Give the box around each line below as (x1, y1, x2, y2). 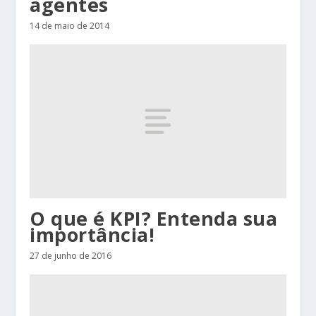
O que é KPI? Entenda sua (30, 205, 278, 231)
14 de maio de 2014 (30, 20, 110, 32)
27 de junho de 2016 (30, 249, 112, 262)
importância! (30, 221, 155, 248)
